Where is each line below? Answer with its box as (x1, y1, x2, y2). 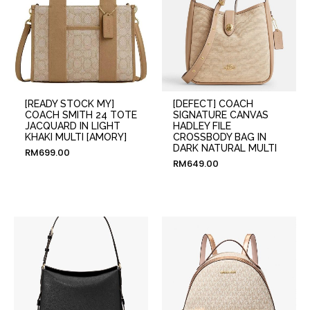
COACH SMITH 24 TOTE (24, 109, 137, 120)
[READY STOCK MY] (24, 98, 114, 109)
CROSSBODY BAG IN (172, 131, 266, 143)
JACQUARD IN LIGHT (24, 120, 120, 131)
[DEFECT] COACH (172, 98, 253, 109)
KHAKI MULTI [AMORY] (24, 131, 127, 143)
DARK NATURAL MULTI (172, 142, 277, 154)
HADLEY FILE (172, 120, 231, 131)
